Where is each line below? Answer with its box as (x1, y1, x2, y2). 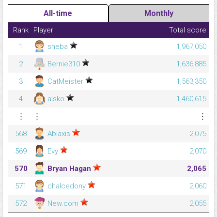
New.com (46, 199, 80, 208)
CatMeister (46, 77, 85, 86)
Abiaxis (46, 129, 72, 139)
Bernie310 (46, 60, 82, 69)
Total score (169, 26, 206, 35)
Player (33, 26, 53, 35)
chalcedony (46, 182, 88, 191)
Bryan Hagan (46, 164, 93, 173)
